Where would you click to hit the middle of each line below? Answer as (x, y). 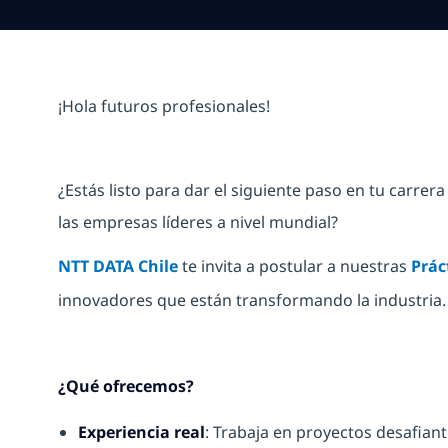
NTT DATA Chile (118, 266)
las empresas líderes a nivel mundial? (200, 222)
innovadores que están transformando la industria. (252, 300)
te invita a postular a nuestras (296, 266)
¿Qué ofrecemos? (126, 386)
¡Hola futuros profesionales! (164, 106)
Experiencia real (141, 432)
